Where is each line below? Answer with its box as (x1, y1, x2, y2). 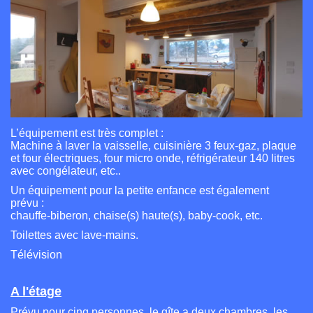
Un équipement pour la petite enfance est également (10, 184, 269, 197)
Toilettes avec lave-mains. (10, 229, 138, 242)
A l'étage (10, 284, 61, 299)
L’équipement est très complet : (10, 127, 163, 140)
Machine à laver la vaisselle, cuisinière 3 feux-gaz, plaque (10, 140, 296, 152)
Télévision (10, 249, 62, 261)
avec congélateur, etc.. (10, 165, 121, 177)
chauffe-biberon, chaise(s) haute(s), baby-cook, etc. (10, 210, 263, 222)
